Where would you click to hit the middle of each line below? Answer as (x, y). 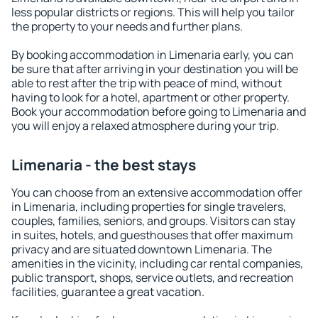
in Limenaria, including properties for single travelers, (149, 207)
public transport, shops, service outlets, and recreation (153, 278)
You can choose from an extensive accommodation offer (157, 192)
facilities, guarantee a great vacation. (108, 292)
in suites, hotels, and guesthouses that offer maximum (152, 235)
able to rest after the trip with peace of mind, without (147, 83)
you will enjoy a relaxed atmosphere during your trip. (145, 126)
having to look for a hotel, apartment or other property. (150, 97)
